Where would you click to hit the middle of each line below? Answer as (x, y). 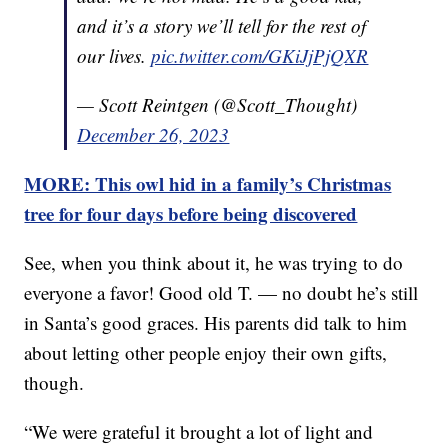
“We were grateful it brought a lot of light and (199, 432)
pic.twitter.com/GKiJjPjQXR (260, 56)
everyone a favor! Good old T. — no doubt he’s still (221, 293)
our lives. (114, 56)
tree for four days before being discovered (191, 214)
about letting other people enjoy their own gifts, (206, 353)
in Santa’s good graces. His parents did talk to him (216, 323)
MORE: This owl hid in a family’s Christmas (208, 184)
